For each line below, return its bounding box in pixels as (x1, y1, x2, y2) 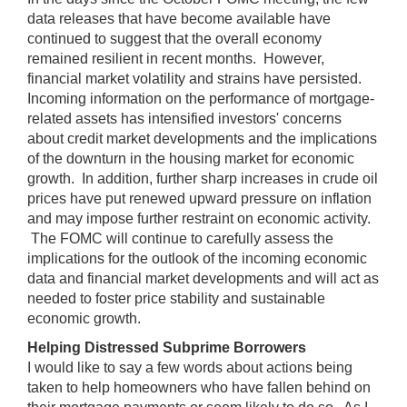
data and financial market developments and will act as (27, 270, 379, 286)
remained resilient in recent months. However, (27, 50, 324, 66)
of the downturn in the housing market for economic (27, 150, 354, 166)
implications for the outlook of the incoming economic (27, 250, 367, 266)
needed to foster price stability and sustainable (27, 290, 325, 306)
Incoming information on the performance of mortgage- (27, 90, 374, 106)
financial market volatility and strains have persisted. (27, 70, 365, 86)
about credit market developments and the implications (27, 130, 377, 146)
